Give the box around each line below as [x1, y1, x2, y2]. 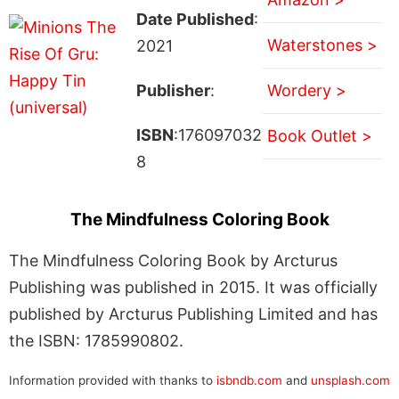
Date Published [135, 9, 254, 28]
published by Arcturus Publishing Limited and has [9, 304, 378, 323]
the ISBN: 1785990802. [9, 330, 183, 350]
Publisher [135, 80, 210, 100]
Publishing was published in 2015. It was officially [9, 277, 378, 297]
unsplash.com [311, 372, 390, 387]
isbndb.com [216, 372, 282, 387]
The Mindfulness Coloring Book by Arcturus [9, 250, 338, 270]
